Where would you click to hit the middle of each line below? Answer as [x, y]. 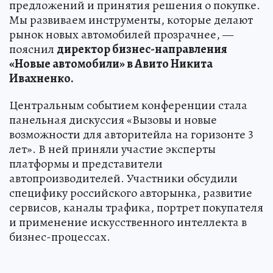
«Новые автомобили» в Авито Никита [111, 64]
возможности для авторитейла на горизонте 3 [131, 135]
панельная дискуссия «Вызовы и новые [113, 120]
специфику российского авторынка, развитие [131, 193]
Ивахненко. [41, 79]
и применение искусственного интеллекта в [128, 222]
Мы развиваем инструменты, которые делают [131, 20]
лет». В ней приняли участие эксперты [112, 149]
